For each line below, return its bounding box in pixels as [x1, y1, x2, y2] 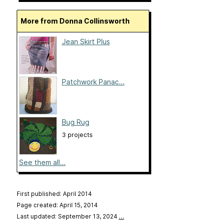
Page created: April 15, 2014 [16, 201, 98, 209]
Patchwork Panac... [61, 78, 125, 86]
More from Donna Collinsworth [27, 17, 130, 26]
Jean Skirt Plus [61, 37, 110, 46]
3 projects [61, 131, 93, 139]
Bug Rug [61, 118, 89, 127]
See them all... [19, 158, 66, 167]
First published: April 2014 [16, 190, 92, 198]
